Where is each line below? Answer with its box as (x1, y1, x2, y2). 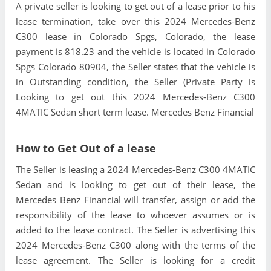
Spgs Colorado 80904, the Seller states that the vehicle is (16, 60, 255, 73)
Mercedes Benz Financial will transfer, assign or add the (16, 193, 255, 206)
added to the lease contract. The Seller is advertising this (16, 223, 255, 236)
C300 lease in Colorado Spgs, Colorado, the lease (16, 30, 255, 42)
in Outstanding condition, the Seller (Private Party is (16, 75, 255, 88)
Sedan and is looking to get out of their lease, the (16, 178, 255, 191)
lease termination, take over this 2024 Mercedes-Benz (16, 15, 255, 27)
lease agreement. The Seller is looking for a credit (16, 253, 255, 266)
